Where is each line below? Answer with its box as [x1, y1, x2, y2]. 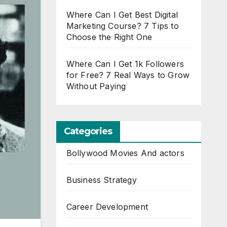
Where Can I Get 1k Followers [66, 59, 184, 69]
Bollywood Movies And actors [66, 148, 184, 158]
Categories [63, 126, 112, 137]
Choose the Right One [66, 32, 153, 42]
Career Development [66, 202, 148, 212]
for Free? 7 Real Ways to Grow [66, 70, 190, 80]
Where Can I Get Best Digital [66, 10, 178, 20]
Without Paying [66, 81, 126, 91]
